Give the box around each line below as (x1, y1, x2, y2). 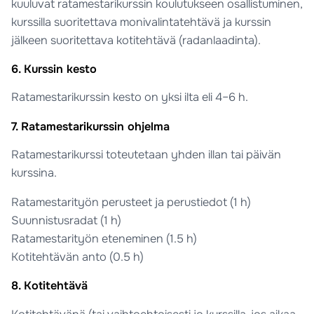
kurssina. (11, 165, 57, 180)
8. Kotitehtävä (11, 278, 88, 294)
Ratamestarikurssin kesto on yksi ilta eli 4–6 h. (11, 90, 249, 105)
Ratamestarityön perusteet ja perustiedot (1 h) (11, 195, 252, 210)
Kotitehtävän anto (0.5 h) (11, 250, 144, 265)
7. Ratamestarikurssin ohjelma (11, 118, 170, 134)
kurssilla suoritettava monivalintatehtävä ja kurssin (11, 14, 272, 29)
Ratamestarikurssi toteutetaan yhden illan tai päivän (11, 146, 282, 162)
